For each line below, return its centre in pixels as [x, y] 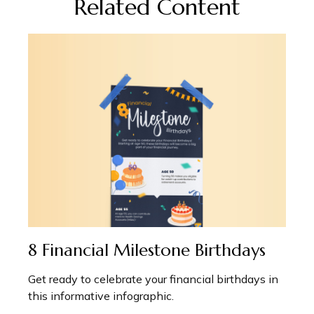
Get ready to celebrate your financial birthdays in [153, 279]
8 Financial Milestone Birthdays [147, 251]
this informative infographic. [101, 296]
